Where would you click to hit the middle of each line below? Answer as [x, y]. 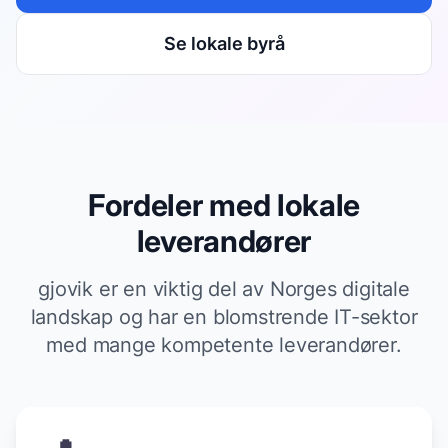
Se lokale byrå [224, 43]
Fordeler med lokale [224, 204]
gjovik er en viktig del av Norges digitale [224, 288]
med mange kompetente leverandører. [224, 344]
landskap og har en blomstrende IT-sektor [224, 316]
